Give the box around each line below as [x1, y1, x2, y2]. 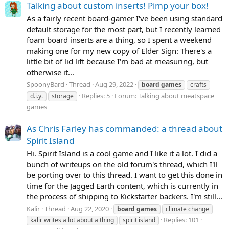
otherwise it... [27, 67, 74, 78]
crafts [190, 80, 207, 89]
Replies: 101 [164, 215, 199, 224]
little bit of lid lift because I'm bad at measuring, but [27, 56, 208, 67]
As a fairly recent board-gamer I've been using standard [27, 13, 222, 24]
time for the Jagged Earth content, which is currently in [27, 180, 218, 191]
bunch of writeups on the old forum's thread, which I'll [27, 158, 218, 169]
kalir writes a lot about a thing [30, 215, 114, 224]
